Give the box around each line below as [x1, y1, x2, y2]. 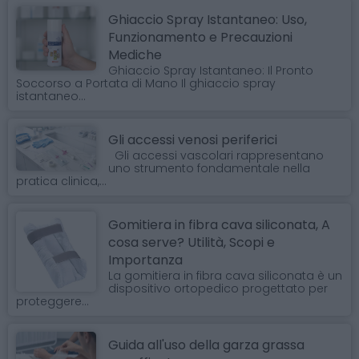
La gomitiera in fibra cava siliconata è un [108, 267, 342, 284]
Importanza [108, 250, 183, 269]
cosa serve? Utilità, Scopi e [108, 232, 275, 252]
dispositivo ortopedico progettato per [108, 280, 328, 296]
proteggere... [16, 292, 89, 309]
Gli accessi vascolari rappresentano [108, 147, 324, 163]
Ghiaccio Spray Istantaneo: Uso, [108, 10, 307, 29]
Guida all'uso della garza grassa [108, 335, 305, 354]
